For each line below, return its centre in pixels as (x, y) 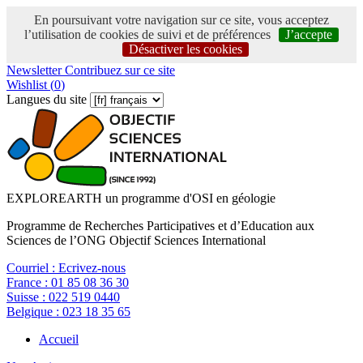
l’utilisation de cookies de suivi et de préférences (148, 34)
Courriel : (32, 268)
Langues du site (47, 99)
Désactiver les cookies (185, 49)
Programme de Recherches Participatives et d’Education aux (160, 226)
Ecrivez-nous (92, 268)
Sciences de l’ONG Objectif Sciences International (136, 240)
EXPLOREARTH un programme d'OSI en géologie (141, 198)
